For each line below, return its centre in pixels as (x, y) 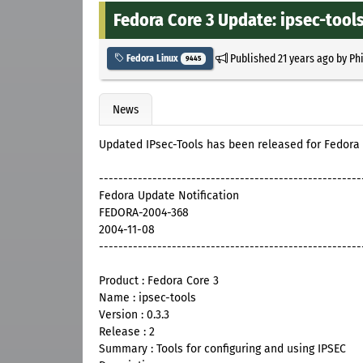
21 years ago (305, 58)
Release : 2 (127, 332)
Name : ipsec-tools (147, 298)
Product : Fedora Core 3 (159, 281)
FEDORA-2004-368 (144, 213)
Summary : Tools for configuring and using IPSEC (222, 349)
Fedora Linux (152, 58)
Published (252, 58)
